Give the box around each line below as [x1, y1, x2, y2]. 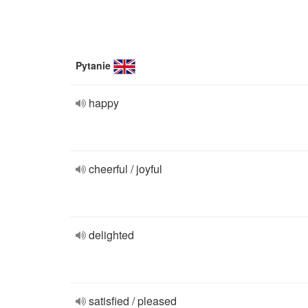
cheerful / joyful [89, 161, 162, 177]
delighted [89, 227, 134, 243]
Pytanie [76, 58, 111, 72]
